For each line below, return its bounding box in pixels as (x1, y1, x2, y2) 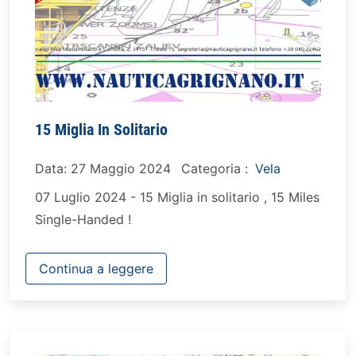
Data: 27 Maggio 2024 (35, 161, 171, 176)
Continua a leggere (39, 261, 153, 277)
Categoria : (181, 161, 252, 176)
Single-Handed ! (35, 211, 131, 227)
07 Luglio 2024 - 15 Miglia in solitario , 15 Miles (35, 189, 319, 205)
